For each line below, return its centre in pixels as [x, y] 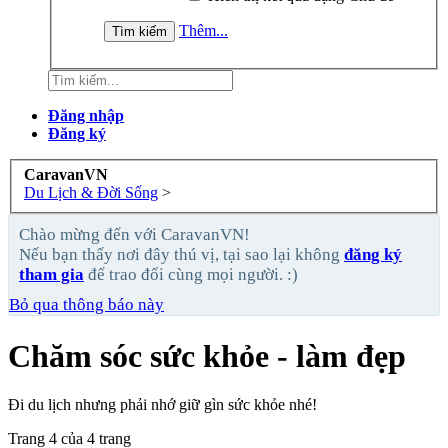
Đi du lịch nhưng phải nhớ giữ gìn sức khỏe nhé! [162, 405]
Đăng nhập [86, 115]
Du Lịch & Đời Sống [91, 193]
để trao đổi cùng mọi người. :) [191, 275]
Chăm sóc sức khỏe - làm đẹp [207, 355]
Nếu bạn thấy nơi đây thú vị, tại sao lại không [181, 255]
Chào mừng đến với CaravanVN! [134, 235]
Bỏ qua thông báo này [86, 305]
